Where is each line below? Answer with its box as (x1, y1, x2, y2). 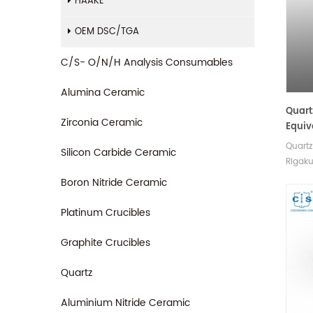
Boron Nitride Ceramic (61, 175, 167, 191)
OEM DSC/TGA (75, 24, 139, 39)
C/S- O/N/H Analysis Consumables (61, 54, 233, 71)
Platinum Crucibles (61, 205, 150, 221)
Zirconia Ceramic (61, 115, 143, 131)
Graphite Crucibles (61, 235, 150, 251)
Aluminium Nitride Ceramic (61, 295, 190, 311)
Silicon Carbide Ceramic (61, 145, 176, 161)
